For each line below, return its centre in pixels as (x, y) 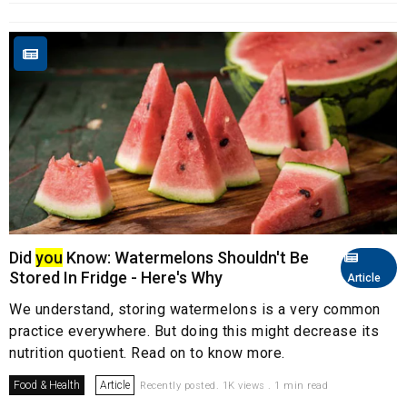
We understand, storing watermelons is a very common (195, 310)
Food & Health (47, 386)
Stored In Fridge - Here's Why (116, 278)
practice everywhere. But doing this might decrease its (194, 332)
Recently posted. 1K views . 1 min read (234, 386)
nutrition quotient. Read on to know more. (147, 353)
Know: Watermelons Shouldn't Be (186, 258)
